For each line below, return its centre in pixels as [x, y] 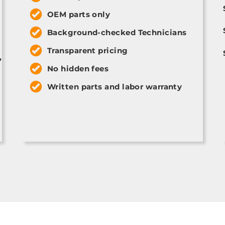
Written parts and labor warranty [115, 86]
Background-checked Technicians [117, 32]
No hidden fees [78, 68]
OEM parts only [79, 14]
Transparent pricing [87, 50]
